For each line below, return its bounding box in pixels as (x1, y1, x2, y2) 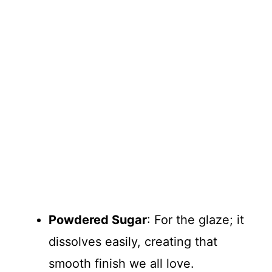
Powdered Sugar (49, 212, 147, 227)
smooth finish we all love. (49, 256, 194, 271)
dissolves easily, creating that (49, 234, 217, 249)
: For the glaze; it (147, 212, 244, 227)
